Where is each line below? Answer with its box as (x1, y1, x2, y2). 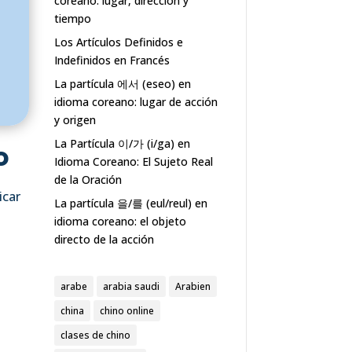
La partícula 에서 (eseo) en (53, 76, 191, 92)
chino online (99, 304, 154, 318)
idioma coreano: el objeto (53, 214, 186, 229)
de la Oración (53, 172, 122, 188)
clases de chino (60, 328, 130, 343)
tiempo (53, 11, 91, 27)
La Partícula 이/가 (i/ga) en (53, 136, 190, 152)
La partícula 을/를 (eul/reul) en (53, 196, 207, 211)
